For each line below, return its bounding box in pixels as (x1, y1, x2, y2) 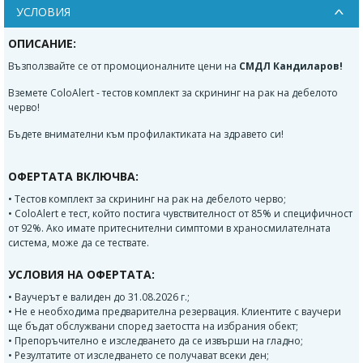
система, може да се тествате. (8, 236, 149, 250)
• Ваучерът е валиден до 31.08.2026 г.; (8, 290, 190, 305)
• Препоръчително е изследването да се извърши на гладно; (8, 334, 303, 348)
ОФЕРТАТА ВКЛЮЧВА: (8, 169, 139, 185)
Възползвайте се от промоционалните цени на (8, 59, 239, 74)
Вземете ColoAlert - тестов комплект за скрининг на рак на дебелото (8, 86, 338, 100)
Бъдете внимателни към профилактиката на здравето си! (8, 127, 284, 142)
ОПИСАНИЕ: (8, 36, 76, 52)
